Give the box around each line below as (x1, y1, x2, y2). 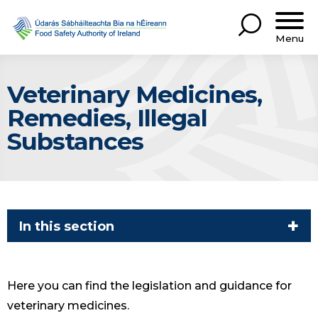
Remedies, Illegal (7, 103, 207, 132)
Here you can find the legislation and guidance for (7, 279, 292, 293)
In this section (19, 218, 114, 234)
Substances (7, 126, 143, 155)
